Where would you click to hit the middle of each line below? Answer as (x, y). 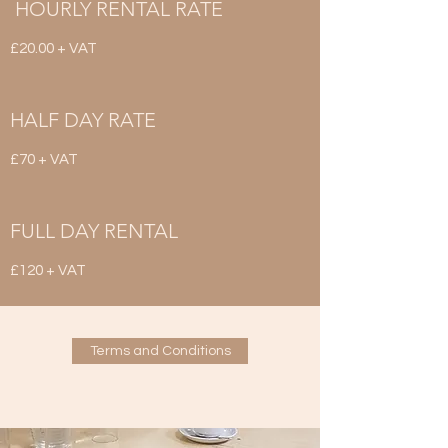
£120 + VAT (48, 270)
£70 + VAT (44, 159)
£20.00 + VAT (53, 48)
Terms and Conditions (160, 351)
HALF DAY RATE (83, 120)
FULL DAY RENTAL (94, 231)
